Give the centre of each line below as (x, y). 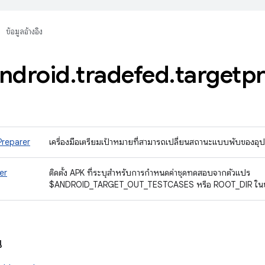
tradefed (122, 75)
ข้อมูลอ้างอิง (24, 32)
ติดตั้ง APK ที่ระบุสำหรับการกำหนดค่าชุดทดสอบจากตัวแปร (150, 173)
